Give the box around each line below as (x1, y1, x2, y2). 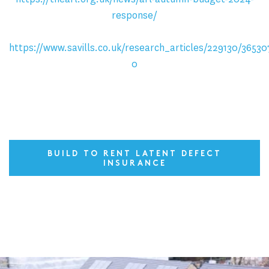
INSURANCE (103, 160, 166, 168)
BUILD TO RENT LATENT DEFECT (47, 151, 222, 159)
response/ (112, 9, 157, 22)
